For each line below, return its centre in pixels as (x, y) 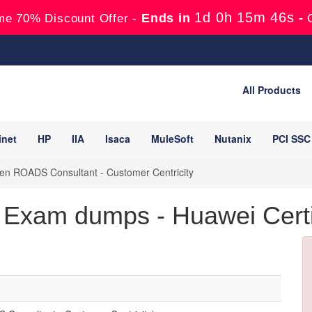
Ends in (166, 18)
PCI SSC (291, 139)
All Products (272, 90)
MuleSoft (172, 139)
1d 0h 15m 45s (244, 17)
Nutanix (233, 139)
